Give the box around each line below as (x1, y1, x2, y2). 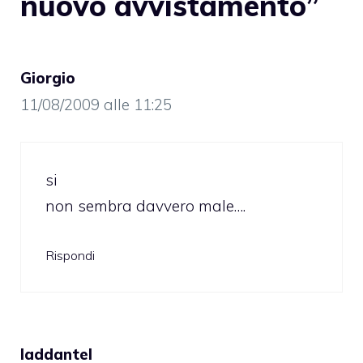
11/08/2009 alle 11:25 (20, 95, 172, 115)
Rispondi (45, 247, 95, 264)
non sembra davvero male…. (45, 195, 246, 216)
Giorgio (20, 68, 75, 88)
